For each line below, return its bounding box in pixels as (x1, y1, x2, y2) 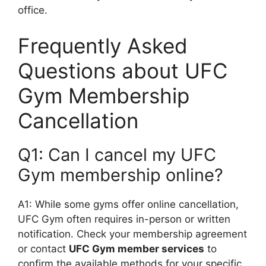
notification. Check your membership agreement (18, 227, 247, 240)
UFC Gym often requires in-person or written (18, 213, 230, 225)
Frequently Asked (18, 33, 188, 58)
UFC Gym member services (69, 242, 204, 255)
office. (18, 4, 47, 16)
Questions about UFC (18, 58, 227, 83)
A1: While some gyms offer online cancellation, (18, 198, 239, 210)
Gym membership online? (18, 164, 223, 185)
